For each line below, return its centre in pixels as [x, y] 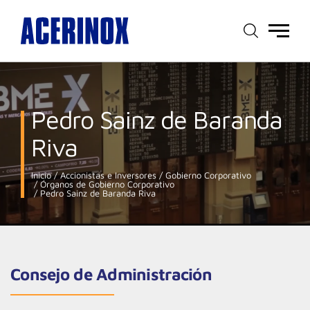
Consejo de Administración [111, 274]
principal [287, 48]
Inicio [41, 175]
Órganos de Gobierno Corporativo [106, 184]
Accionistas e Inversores [107, 175]
